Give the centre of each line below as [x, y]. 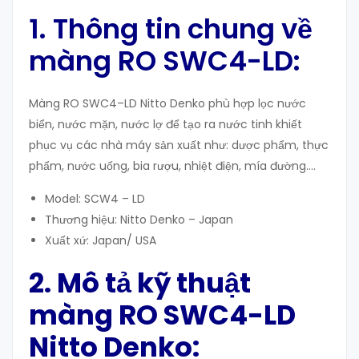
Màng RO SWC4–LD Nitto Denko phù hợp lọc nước [167, 103]
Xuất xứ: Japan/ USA [101, 240]
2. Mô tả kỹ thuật [140, 282]
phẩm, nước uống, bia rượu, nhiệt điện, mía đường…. [172, 165]
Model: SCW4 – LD [95, 198]
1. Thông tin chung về [171, 28]
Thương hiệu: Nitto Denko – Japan [139, 219]
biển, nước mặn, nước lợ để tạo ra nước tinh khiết [165, 124]
